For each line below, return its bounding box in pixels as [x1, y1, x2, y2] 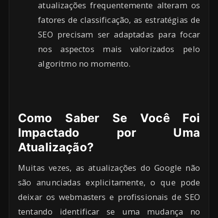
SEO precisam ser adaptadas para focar [38, 28, 200, 40]
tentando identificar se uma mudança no [18, 205, 200, 217]
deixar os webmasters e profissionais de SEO [18, 191, 200, 202]
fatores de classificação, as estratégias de [38, 14, 200, 25]
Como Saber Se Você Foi [18, 110, 200, 125]
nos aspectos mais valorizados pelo [38, 43, 200, 54]
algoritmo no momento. [38, 57, 130, 69]
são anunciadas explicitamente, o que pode [18, 176, 200, 188]
